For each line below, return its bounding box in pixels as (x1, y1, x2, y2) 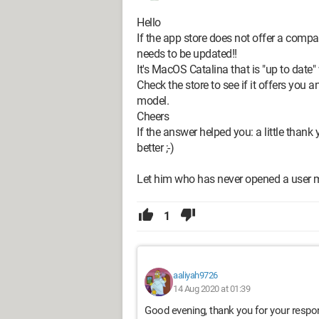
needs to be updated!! (137, 47, 237, 61)
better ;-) (137, 141, 174, 155)
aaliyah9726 (173, 270, 218, 281)
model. (137, 94, 169, 108)
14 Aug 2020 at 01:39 (173, 283, 250, 294)
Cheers (137, 110, 169, 123)
